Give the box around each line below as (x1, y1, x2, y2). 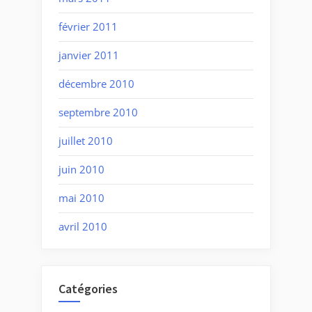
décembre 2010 (58, 77, 134, 91)
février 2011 (58, 19, 118, 34)
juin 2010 (58, 162, 104, 177)
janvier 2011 (58, 48, 119, 63)
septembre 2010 (58, 105, 138, 120)
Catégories (58, 280, 118, 297)
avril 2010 (58, 219, 107, 234)
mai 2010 (58, 191, 104, 205)
